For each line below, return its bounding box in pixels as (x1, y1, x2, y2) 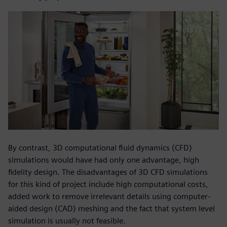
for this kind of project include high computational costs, (8, 179, 208, 190)
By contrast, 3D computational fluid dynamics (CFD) (8, 143, 192, 153)
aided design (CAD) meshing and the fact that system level (8, 204, 215, 214)
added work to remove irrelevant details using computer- (8, 192, 210, 202)
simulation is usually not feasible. (8, 216, 126, 226)
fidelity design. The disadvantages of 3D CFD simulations (8, 167, 208, 177)
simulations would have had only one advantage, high (8, 155, 199, 165)
